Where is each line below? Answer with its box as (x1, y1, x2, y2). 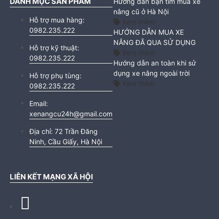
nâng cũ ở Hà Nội (113, 7, 169, 16)
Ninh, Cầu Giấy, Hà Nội (29, 137, 102, 146)
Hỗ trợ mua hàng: (29, 16, 85, 24)
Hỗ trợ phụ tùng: (29, 71, 82, 80)
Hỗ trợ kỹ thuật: (29, 44, 79, 52)
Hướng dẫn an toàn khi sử (113, 59, 197, 67)
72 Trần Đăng (55, 127, 98, 136)
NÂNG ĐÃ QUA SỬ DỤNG (113, 38, 196, 47)
